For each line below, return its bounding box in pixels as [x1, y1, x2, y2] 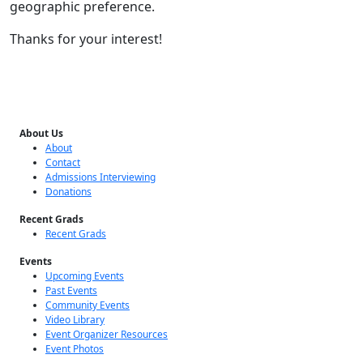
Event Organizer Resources [45, 327, 168, 341]
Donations [45, 185, 92, 199]
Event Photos [45, 342, 104, 356]
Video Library [45, 313, 105, 327]
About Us [19, 126, 63, 140]
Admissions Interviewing [45, 170, 156, 184]
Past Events [45, 284, 97, 297]
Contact [45, 156, 80, 169]
